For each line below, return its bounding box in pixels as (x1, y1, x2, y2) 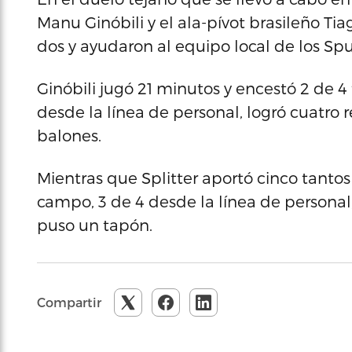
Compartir (37, 295, 101, 310)
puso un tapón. (37, 215, 152, 235)
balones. (37, 126, 101, 145)
